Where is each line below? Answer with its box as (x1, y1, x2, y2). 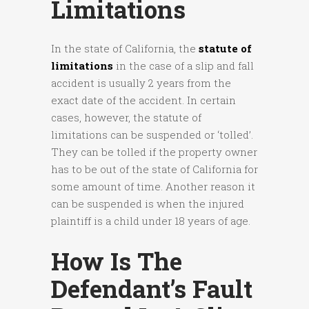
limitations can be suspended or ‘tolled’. (51, 128, 253, 142)
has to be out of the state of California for (51, 162, 258, 177)
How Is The (51, 245, 182, 277)
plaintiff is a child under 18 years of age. (51, 214, 250, 228)
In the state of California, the (51, 41, 199, 56)
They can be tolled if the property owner (51, 145, 257, 159)
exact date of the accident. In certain (51, 93, 236, 108)
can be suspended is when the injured (51, 197, 244, 211)
